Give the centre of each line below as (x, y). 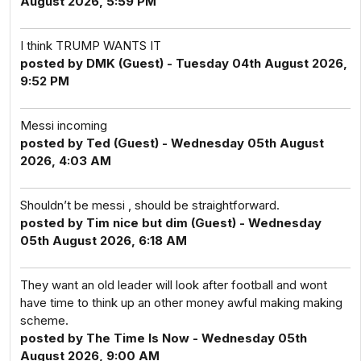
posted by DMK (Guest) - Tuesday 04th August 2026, (184, 63)
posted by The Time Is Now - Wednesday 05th (164, 338)
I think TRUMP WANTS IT (91, 46)
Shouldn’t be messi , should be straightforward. (150, 205)
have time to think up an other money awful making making (181, 303)
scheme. (44, 320)
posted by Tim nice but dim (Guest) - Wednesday (171, 223)
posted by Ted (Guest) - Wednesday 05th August (172, 143)
